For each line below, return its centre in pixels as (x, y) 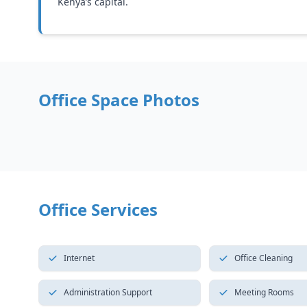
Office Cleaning (263, 258)
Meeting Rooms (264, 292)
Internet (79, 258)
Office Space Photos (119, 100)
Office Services (98, 209)
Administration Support (108, 292)
